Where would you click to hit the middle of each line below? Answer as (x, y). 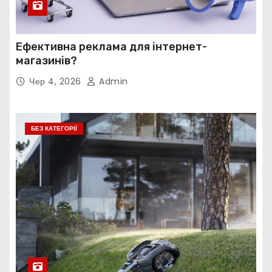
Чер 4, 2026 (56, 81)
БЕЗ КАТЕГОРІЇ (54, 128)
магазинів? (46, 61)
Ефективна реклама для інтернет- (111, 47)
